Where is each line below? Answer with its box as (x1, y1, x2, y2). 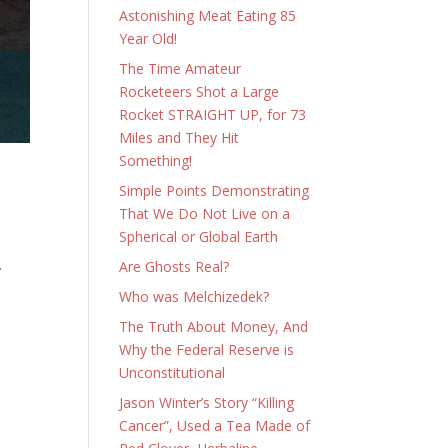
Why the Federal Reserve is (119, 340, 295, 359)
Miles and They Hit (119, 128, 240, 147)
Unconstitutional (119, 363, 226, 382)
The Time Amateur (119, 59, 242, 78)
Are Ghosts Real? (119, 257, 230, 276)
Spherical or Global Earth (119, 227, 279, 246)
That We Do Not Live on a (119, 204, 291, 223)
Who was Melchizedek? (119, 287, 270, 306)
